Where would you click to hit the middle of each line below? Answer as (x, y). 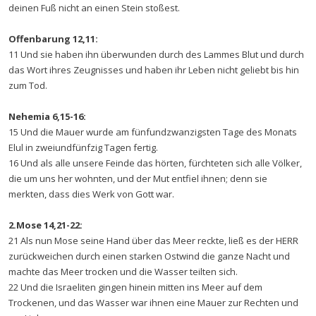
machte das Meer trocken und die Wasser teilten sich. (123, 272)
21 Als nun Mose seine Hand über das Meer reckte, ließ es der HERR (153, 241)
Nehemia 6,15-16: (47, 116)
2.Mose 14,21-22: (45, 225)
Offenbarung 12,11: (53, 39)
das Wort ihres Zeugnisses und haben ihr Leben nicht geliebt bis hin (154, 70)
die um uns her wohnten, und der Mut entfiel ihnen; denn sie (138, 178)
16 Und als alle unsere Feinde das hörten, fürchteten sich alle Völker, (155, 163)
